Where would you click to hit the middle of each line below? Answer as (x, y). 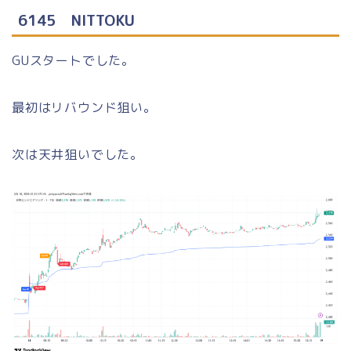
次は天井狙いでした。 (78, 155)
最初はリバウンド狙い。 (84, 108)
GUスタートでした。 (73, 61)
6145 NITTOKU (76, 20)
